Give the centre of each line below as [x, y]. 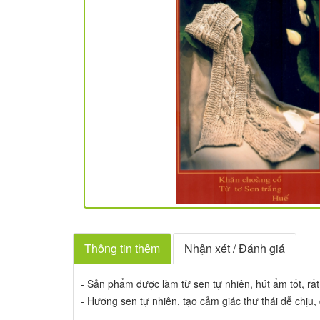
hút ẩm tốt [279, 284]
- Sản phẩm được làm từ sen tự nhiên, [168, 284]
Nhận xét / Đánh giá [235, 248]
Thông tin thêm [122, 248]
